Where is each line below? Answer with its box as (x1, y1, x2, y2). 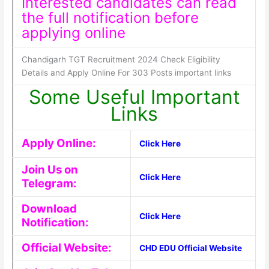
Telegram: (21, 177, 77, 191)
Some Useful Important (28, 85, 240, 109)
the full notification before (21, 9, 199, 27)
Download (21, 202, 77, 216)
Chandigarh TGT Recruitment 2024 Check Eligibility (21, 55, 220, 65)
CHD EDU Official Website (139, 243, 242, 253)
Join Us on (21, 163, 78, 177)
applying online (21, 24, 125, 42)
